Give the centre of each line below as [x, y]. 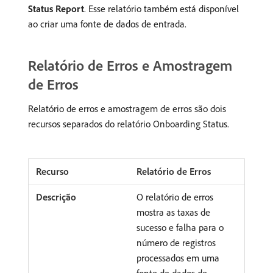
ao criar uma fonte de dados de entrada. [107, 24]
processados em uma [178, 258]
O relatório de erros [175, 197]
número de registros [176, 243]
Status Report [56, 9]
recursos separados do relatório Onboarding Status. [129, 124]
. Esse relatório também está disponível [161, 9]
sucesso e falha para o [180, 227]
